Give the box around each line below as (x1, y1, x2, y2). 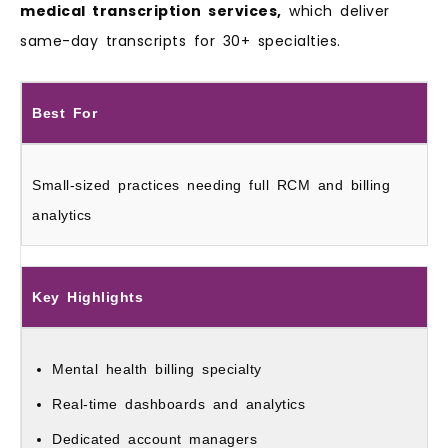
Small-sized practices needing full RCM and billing (32, 176, 390, 193)
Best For (32, 104, 97, 121)
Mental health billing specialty (52, 360, 262, 377)
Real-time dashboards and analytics (52, 395, 305, 412)
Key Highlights (32, 288, 143, 305)
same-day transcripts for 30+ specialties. (20, 31, 341, 52)
